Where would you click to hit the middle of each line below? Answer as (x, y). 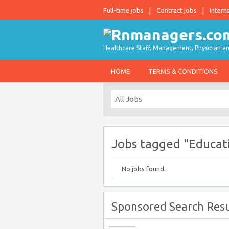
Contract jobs (177, 10)
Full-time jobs (123, 10)
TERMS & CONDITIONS (183, 71)
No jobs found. (144, 169)
